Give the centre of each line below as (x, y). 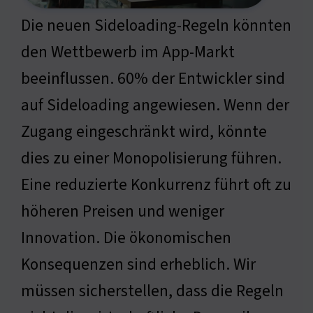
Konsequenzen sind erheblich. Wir (138, 265)
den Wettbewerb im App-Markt (128, 52)
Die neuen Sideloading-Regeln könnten (156, 26)
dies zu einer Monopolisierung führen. (151, 159)
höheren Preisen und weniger (123, 212)
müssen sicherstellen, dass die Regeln (152, 291)
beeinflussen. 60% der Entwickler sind (153, 79)
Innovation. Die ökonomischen (126, 238)
